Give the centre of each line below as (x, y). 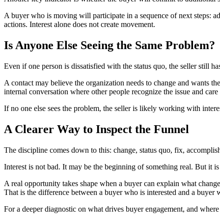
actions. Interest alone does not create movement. (80, 25)
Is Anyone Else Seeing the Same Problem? (110, 45)
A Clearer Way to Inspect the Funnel (96, 129)
